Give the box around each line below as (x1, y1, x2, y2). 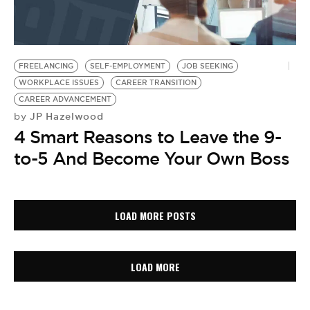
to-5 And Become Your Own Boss (14, 147, 289, 170)
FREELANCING (19, 62, 73, 71)
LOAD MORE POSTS (114, 208, 196, 223)
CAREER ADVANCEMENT (19, 95, 111, 104)
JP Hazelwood (26, 110, 104, 122)
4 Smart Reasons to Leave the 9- (14, 126, 281, 148)
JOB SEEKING (182, 62, 233, 71)
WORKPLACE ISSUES (19, 78, 99, 87)
